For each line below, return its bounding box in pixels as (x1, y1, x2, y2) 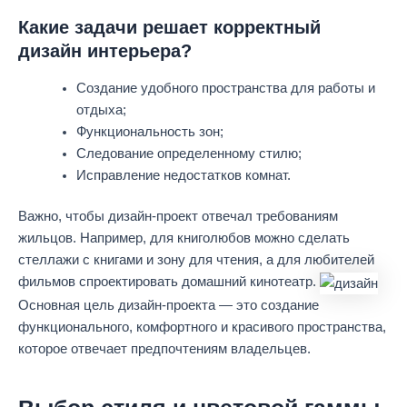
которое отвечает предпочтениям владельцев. (18, 341, 311, 356)
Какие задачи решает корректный (18, 16, 321, 37)
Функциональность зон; (75, 124, 223, 139)
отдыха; (75, 102, 126, 117)
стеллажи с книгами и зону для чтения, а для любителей (18, 253, 374, 268)
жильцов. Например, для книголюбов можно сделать (18, 231, 350, 246)
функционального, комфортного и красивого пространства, (18, 319, 386, 334)
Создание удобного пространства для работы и (75, 80, 375, 95)
